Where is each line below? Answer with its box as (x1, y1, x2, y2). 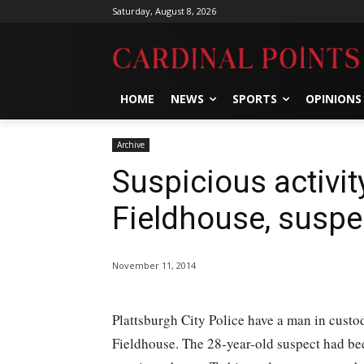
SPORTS (232, 90, 277, 106)
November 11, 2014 (112, 258, 196, 271)
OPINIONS (305, 90, 362, 106)
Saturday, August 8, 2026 (112, 5, 216, 17)
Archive (117, 138, 145, 150)
